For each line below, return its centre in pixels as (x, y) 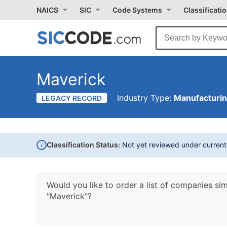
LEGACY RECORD (72, 98)
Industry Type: (145, 98)
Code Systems (137, 10)
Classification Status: (83, 145)
